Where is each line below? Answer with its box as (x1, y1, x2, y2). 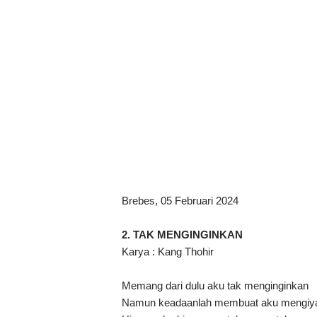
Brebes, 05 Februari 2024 (122, 195, 238, 207)
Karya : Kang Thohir (122, 246, 214, 258)
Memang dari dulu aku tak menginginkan (122, 279, 309, 292)
